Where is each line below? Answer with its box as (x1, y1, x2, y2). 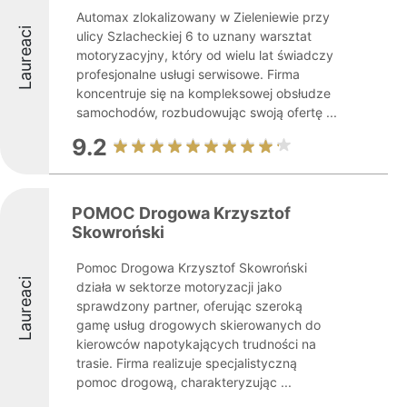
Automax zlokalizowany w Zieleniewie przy (76, 9, 330, 25)
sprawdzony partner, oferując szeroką (76, 298, 303, 313)
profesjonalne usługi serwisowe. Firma (76, 66, 300, 82)
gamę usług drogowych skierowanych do (76, 317, 321, 333)
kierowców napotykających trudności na (76, 336, 316, 352)
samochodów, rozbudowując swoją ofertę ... (76, 104, 337, 120)
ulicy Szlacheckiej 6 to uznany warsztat (76, 28, 312, 44)
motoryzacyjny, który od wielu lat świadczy (76, 47, 333, 63)
